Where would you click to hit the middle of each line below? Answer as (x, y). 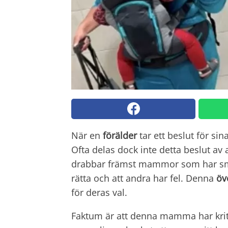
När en (87, 135)
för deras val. (99, 192)
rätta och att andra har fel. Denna (144, 178)
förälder (120, 135)
